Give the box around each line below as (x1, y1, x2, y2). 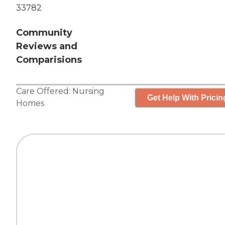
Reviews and (16, 41, 77, 52)
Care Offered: (16, 86, 72, 96)
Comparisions (16, 54, 82, 66)
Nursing (72, 86, 104, 96)
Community (16, 27, 72, 39)
